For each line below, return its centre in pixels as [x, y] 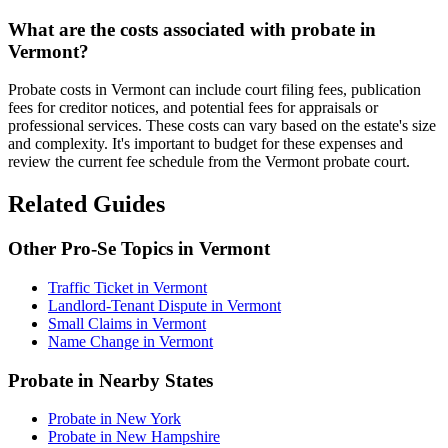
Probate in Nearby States [110, 380]
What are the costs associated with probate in [192, 29]
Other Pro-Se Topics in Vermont [139, 249]
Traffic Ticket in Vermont [127, 287]
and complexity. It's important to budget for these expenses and [205, 144]
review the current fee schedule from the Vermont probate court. [209, 162]
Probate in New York [114, 419]
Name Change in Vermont [130, 341]
